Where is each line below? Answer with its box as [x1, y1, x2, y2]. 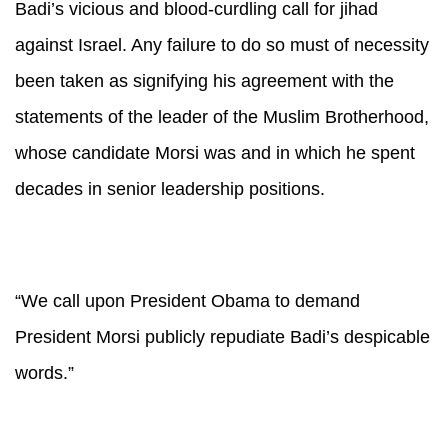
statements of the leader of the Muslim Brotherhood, [15, 107, 429, 127]
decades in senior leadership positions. [15, 179, 325, 199]
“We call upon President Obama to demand [15, 291, 360, 311]
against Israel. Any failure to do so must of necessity [15, 35, 429, 55]
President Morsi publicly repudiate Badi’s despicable [15, 327, 430, 347]
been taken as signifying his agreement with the [15, 71, 394, 91]
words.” [15, 363, 74, 383]
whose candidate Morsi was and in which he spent [15, 143, 415, 163]
